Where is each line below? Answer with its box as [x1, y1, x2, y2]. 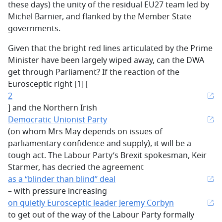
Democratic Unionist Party [8, 114, 107, 126]
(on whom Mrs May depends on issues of [8, 126, 163, 138]
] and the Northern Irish [8, 102, 97, 114]
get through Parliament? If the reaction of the [8, 66, 179, 78]
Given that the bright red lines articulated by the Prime [8, 43, 213, 55]
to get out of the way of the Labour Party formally [8, 209, 194, 221]
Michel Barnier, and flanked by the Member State [8, 11, 191, 23]
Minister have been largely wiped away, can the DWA [8, 55, 204, 66]
